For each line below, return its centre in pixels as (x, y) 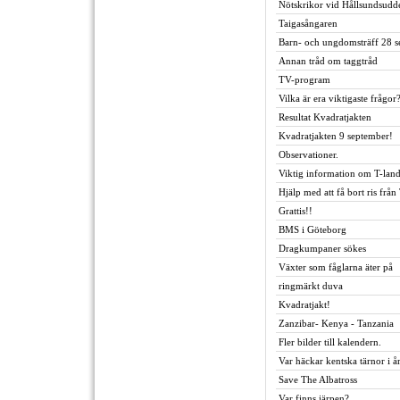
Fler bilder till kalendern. (330, 342)
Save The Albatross (318, 379)
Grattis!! (296, 211)
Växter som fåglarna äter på (336, 267)
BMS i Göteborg (312, 229)
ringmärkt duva (311, 286)
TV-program (304, 79)
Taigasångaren (308, 23)
